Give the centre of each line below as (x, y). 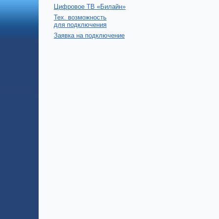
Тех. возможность (80, 17)
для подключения (80, 25)
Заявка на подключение (89, 35)
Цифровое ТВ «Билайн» (90, 7)
